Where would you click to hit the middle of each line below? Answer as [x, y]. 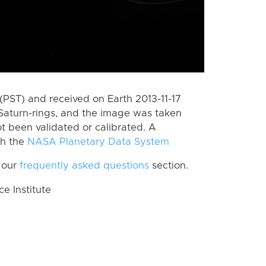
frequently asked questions [84, 166]
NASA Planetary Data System [98, 142]
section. [169, 166]
